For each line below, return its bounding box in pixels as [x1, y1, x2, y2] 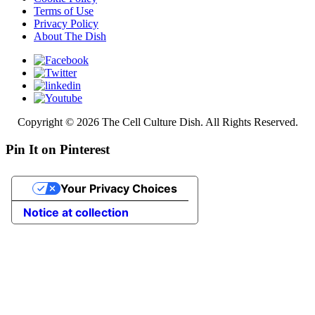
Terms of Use [34, 4, 94, 17]
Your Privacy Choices [60, 181, 177, 196]
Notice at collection [23, 205, 129, 220]
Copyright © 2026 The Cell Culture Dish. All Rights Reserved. [17, 115, 298, 128]
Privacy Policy [34, 17, 98, 30]
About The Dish [34, 30, 106, 42]
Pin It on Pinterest [6, 141, 110, 157]
